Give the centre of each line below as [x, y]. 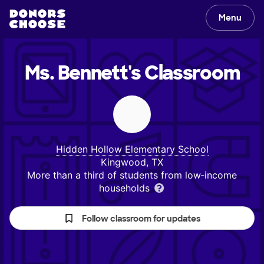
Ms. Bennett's [83, 73]
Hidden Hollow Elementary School [132, 149]
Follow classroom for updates [141, 219]
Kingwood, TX [132, 162]
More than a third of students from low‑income [132, 175]
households [126, 188]
